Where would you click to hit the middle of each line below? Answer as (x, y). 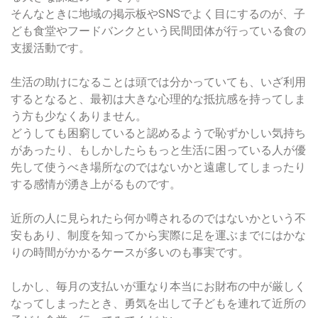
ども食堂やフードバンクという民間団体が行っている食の (158, 31)
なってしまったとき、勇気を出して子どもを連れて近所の (158, 303)
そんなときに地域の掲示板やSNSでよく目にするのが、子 (158, 13)
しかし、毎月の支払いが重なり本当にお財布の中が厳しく (158, 286)
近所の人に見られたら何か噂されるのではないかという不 (158, 218)
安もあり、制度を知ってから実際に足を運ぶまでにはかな (158, 235)
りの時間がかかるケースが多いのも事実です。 (130, 252)
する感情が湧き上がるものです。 (96, 184)
